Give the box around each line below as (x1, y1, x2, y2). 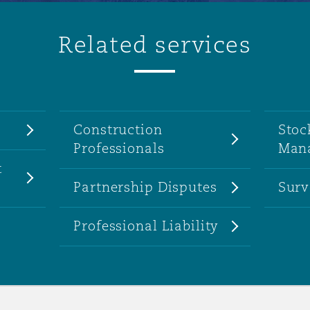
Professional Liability (73, 217, 219, 234)
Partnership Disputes (73, 179, 217, 195)
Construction (73, 121, 163, 138)
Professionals (73, 140, 165, 156)
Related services (58, 30, 252, 59)
